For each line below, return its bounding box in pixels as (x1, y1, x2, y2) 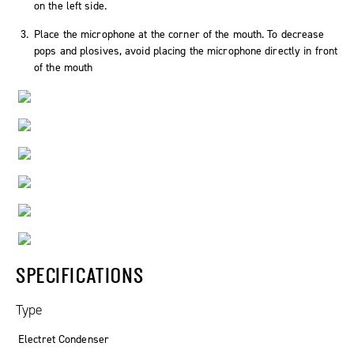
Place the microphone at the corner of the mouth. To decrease (34, 26, 325, 42)
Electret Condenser (18, 331, 109, 347)
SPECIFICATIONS (16, 262, 145, 287)
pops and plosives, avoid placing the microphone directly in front (34, 43, 338, 58)
